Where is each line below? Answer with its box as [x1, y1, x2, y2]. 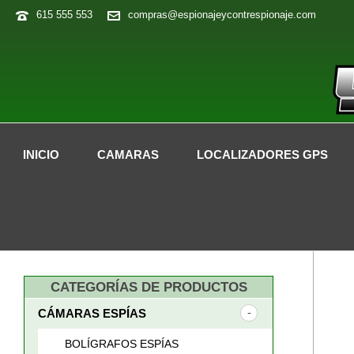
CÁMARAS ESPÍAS [38, 307, 146, 320]
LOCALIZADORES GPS [196, 148, 328, 161]
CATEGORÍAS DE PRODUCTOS [50, 280, 247, 295]
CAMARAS [96, 148, 159, 161]
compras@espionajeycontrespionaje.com [128, 9, 316, 21]
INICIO [22, 148, 59, 161]
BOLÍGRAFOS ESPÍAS [65, 337, 179, 350]
